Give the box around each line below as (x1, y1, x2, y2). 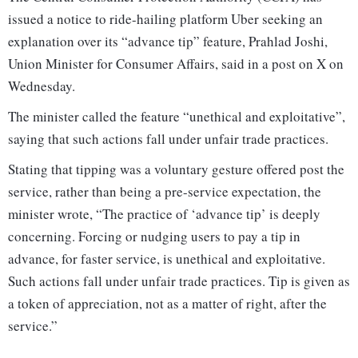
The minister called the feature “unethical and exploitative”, (8, 107, 345, 126)
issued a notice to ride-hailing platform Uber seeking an (8, 10, 323, 29)
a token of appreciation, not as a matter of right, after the (8, 294, 327, 313)
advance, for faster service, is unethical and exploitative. (8, 249, 325, 268)
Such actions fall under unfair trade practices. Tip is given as (8, 272, 350, 291)
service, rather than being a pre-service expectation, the (8, 182, 321, 201)
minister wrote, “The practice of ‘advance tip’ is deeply (8, 205, 320, 224)
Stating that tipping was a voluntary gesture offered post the (8, 160, 344, 179)
